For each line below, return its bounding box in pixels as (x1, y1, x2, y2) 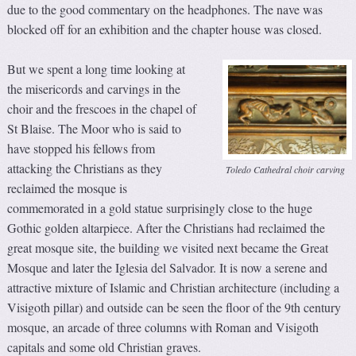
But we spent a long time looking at (7, 60, 186, 77)
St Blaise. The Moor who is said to (7, 119, 182, 137)
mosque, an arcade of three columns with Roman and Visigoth (7, 318, 319, 335)
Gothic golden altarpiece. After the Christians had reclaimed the (7, 219, 326, 236)
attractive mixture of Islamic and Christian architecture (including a (7, 278, 340, 296)
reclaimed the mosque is (7, 179, 128, 196)
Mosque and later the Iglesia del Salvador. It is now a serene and (7, 258, 328, 276)
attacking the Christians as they (7, 159, 163, 176)
